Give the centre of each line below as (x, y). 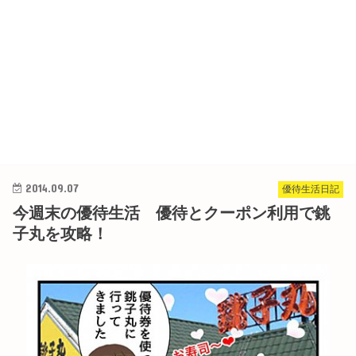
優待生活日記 (310, 190)
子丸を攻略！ (61, 234)
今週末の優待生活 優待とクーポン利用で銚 (172, 213)
